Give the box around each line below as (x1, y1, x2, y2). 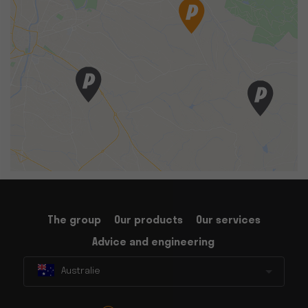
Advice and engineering (91, 236, 214, 248)
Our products (114, 214, 183, 226)
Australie (61, 265, 101, 276)
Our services (196, 214, 261, 226)
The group (47, 214, 101, 226)
